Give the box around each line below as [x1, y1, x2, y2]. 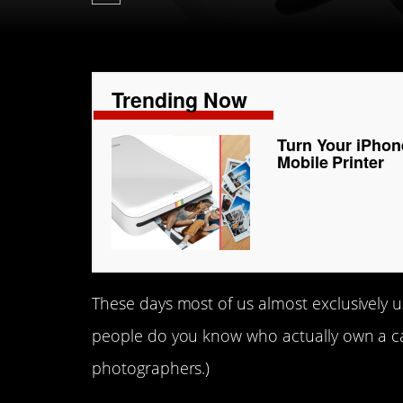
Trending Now [112, 85, 247, 114]
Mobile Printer [276, 150, 385, 174]
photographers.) [92, 357, 210, 379]
